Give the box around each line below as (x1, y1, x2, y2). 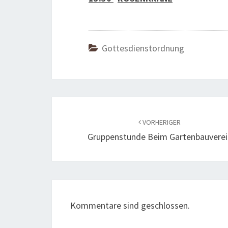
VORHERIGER (141, 118, 181, 127)
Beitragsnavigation (51, 97, 178, 115)
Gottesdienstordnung (102, 42, 184, 54)
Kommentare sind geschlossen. (70, 199, 190, 211)
